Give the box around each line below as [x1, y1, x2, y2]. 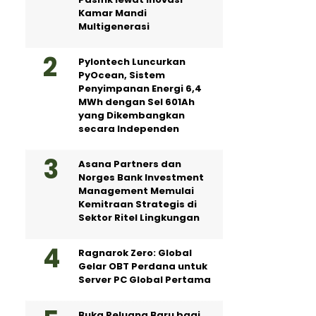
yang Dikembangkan [78, 109, 185, 122]
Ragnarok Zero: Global [78, 246, 192, 260]
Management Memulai [78, 184, 194, 197]
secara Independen [78, 122, 179, 135]
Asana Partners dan [78, 157, 181, 171]
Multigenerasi [78, 20, 150, 33]
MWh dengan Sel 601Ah [78, 95, 195, 109]
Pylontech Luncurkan [78, 55, 186, 68]
